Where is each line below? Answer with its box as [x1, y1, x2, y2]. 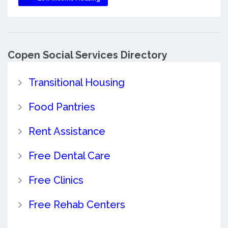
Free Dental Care [28, 149, 110, 162]
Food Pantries [28, 100, 95, 113]
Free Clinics [28, 174, 83, 186]
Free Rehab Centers [28, 198, 125, 211]
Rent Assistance [28, 125, 105, 137]
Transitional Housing [28, 76, 125, 89]
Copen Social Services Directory [8, 48, 167, 61]
